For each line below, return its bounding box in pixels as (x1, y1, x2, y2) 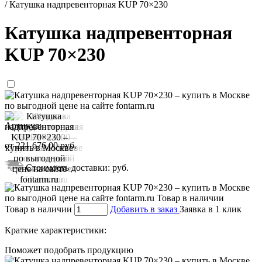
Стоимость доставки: (23, 162, 112, 173)
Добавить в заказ (110, 204, 180, 214)
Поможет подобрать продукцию (5, 244, 133, 255)
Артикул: (5, 120, 42, 130)
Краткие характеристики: (5, 225, 106, 235)
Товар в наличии (5, 204, 72, 214)
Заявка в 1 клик (180, 204, 242, 214)
